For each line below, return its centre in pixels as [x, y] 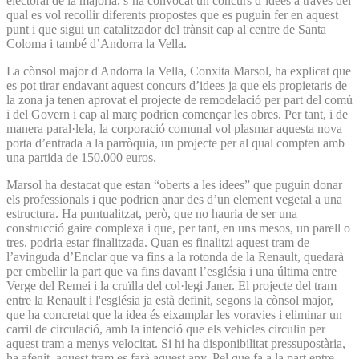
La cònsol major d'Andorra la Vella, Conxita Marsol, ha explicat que [179, 71]
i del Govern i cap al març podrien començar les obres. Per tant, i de [177, 114]
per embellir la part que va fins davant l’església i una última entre [171, 271]
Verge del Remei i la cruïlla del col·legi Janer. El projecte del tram [171, 285]
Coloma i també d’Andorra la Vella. [98, 43]
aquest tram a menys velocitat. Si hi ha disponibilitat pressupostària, [176, 343]
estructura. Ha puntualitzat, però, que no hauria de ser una [152, 213]
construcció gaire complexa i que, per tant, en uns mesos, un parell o [178, 228]
